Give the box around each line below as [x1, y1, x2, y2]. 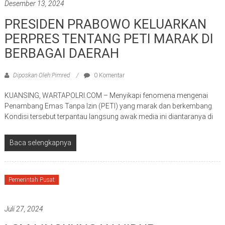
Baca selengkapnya [9, 139, 71, 147]
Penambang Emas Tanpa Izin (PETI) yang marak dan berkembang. [4, 102, 213, 110]
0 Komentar [92, 72, 125, 79]
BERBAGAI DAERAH [4, 46, 119, 61]
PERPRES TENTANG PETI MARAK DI [4, 31, 213, 47]
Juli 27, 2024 [4, 205, 43, 213]
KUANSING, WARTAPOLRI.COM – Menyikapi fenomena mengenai [4, 91, 208, 100]
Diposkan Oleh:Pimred [11, 72, 71, 79]
